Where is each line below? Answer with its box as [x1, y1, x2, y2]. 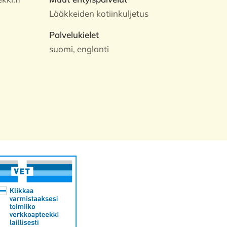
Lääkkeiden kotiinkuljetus [49, 8, 149, 19]
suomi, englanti [49, 44, 109, 54]
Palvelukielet [49, 29, 99, 40]
